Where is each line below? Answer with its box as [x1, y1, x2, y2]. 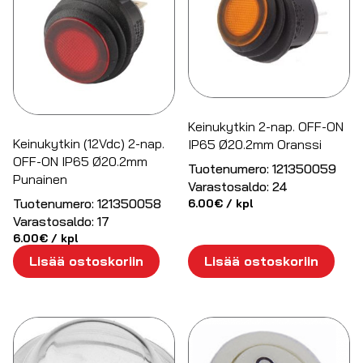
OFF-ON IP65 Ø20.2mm [13, 153, 147, 170]
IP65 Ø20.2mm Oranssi [188, 136, 322, 153]
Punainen [13, 171, 67, 188]
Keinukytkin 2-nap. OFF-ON [188, 118, 344, 135]
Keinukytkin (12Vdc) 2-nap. [13, 135, 164, 152]
